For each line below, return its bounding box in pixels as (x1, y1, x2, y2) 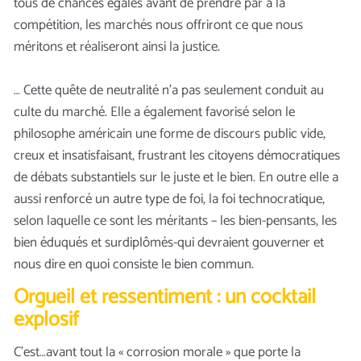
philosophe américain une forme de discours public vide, (14, 122, 326, 146)
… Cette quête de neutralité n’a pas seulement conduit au (14, 79, 324, 102)
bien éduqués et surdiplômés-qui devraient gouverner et (14, 231, 324, 255)
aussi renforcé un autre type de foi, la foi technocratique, (14, 188, 325, 211)
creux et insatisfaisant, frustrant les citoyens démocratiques (14, 144, 340, 168)
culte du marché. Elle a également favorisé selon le (14, 101, 295, 124)
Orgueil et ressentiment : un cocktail (14, 280, 316, 314)
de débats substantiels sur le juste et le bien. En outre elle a (14, 166, 338, 189)
